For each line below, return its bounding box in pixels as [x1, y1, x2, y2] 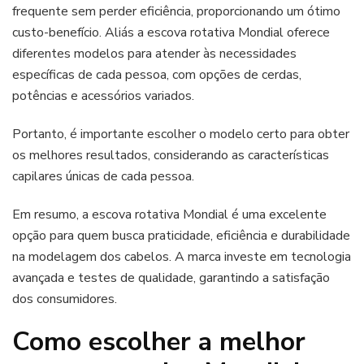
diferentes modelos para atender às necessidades [12, 44, 297, 63]
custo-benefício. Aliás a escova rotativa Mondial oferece [12, 23, 330, 41]
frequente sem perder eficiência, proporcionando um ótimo [12, 2, 340, 20]
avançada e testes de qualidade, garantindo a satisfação [12, 268, 330, 287]
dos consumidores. [12, 289, 117, 308]
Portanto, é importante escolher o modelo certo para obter [12, 124, 349, 143]
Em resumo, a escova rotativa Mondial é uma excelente [12, 205, 327, 223]
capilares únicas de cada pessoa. [12, 167, 194, 185]
